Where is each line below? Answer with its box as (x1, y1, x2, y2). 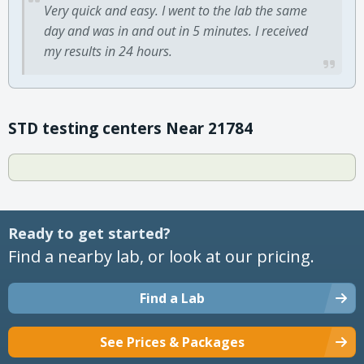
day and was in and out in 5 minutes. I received (44, 21, 308, 40)
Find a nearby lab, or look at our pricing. (8, 245, 314, 267)
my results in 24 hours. (44, 41, 172, 60)
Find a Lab (140, 288, 205, 307)
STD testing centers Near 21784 (8, 117, 253, 139)
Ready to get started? (8, 223, 171, 243)
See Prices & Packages (100, 332, 245, 351)
